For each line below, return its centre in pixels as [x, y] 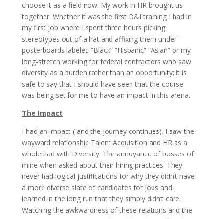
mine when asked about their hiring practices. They [102, 165]
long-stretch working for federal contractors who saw [106, 61]
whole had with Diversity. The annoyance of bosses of [108, 154]
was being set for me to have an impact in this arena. [106, 95]
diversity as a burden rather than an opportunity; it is [104, 73]
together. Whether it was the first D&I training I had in [107, 16]
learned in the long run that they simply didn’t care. [101, 199]
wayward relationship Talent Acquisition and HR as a [104, 142]
